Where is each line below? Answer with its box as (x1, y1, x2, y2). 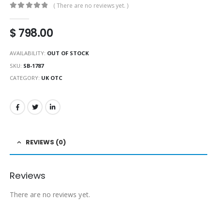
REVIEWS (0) (26, 137, 66, 147)
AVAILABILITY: (10, 49, 47, 57)
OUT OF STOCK (47, 49, 89, 57)
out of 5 (14, 11, 42, 18)
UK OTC (41, 74, 62, 82)
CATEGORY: (10, 74, 41, 82)
